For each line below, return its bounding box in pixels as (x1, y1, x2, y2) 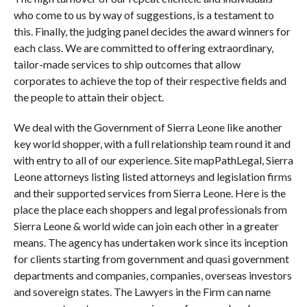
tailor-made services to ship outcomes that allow (13, 58, 241, 71)
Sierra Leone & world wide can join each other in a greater (13, 219, 279, 232)
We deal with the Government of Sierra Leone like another (13, 121, 282, 134)
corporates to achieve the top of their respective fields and (13, 74, 286, 87)
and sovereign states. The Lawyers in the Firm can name (13, 285, 271, 298)
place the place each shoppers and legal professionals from (13, 203, 287, 216)
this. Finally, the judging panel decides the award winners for (13, 25, 291, 38)
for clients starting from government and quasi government (13, 252, 289, 265)
